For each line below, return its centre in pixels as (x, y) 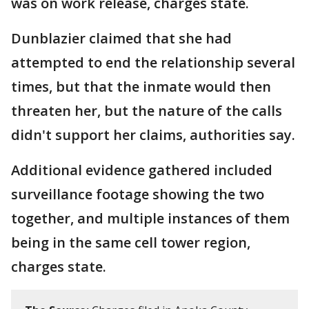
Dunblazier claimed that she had (121, 38)
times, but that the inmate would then (141, 87)
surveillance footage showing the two (138, 194)
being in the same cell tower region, (131, 242)
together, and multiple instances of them (150, 218)
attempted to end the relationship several (153, 62)
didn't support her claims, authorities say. (153, 135)
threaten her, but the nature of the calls (147, 111)
